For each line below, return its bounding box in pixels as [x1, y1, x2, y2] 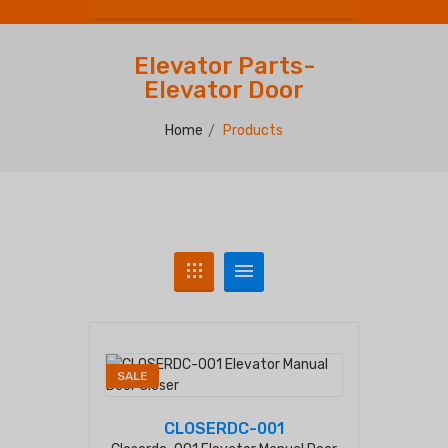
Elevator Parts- [133, 52, 315, 80]
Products [223, 122, 283, 139]
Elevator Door [144, 76, 304, 104]
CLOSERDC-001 [164, 418, 284, 438]
